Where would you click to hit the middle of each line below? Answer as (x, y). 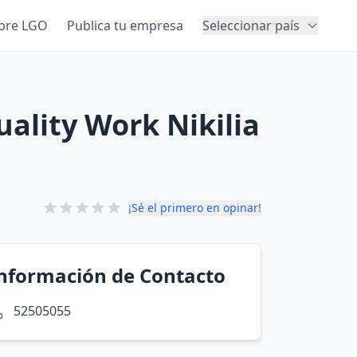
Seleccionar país (251, 25)
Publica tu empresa (125, 25)
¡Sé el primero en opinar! (195, 208)
